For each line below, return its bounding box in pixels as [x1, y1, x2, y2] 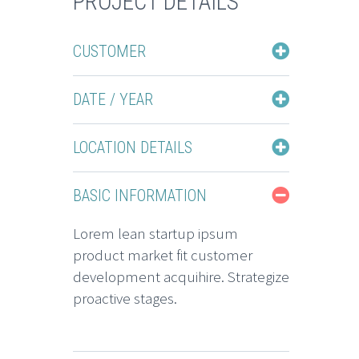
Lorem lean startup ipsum [73, 223, 238, 243]
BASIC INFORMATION [73, 185, 207, 205]
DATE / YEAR [73, 89, 153, 109]
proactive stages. [73, 288, 177, 308]
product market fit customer [73, 244, 252, 264]
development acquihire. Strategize [73, 266, 289, 286]
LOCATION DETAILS [73, 137, 192, 157]
